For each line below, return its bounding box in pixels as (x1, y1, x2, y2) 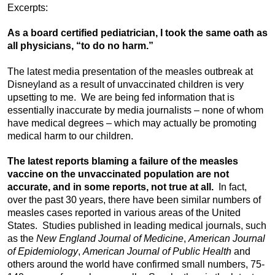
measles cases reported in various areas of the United (7, 207, 241, 218)
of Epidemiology (7, 246, 78, 257)
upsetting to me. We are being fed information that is (7, 91, 234, 103)
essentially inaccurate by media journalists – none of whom (7, 104, 263, 115)
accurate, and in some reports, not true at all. (7, 181, 216, 192)
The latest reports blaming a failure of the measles (7, 155, 238, 166)
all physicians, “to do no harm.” (7, 40, 153, 51)
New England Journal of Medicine (36, 233, 184, 244)
